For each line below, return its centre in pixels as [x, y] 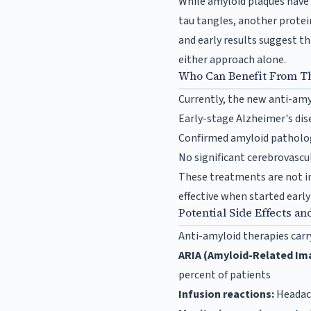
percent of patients [225, 275]
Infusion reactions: [227, 295]
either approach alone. [233, 60]
